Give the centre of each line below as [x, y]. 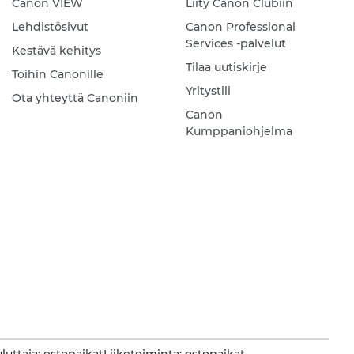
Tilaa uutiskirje [226, 68]
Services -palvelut [235, 44]
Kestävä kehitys [56, 51]
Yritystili [208, 91]
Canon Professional [240, 27]
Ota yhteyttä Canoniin [75, 98]
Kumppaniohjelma [239, 132]
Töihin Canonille [57, 75]
